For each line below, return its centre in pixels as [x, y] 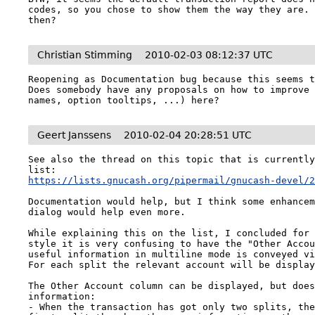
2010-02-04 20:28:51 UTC [188, 135]
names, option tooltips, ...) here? [124, 100]
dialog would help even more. [107, 212]
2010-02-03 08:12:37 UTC [209, 55]
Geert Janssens [75, 135]
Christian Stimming [85, 55]
